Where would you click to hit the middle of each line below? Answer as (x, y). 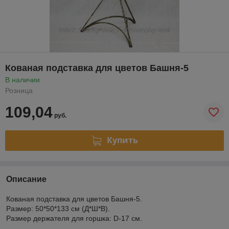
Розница (19, 90)
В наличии (22, 79)
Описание (26, 179)
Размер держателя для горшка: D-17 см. (74, 218)
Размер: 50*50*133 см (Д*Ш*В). (58, 208)
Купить (122, 140)
